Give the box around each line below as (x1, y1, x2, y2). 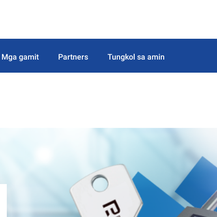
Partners (58, 52, 88, 62)
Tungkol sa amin (108, 52, 165, 62)
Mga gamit (1, 52, 39, 62)
